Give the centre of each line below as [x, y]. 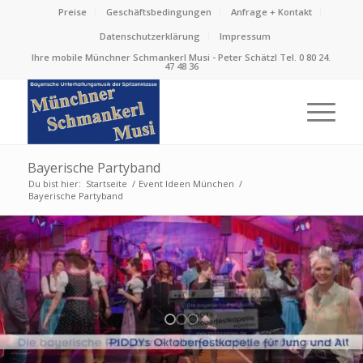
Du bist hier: [54, 184]
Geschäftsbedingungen [158, 12]
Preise [72, 12]
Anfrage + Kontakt [271, 12]
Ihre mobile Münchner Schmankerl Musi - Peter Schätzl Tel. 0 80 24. [181, 57]
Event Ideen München [186, 184]
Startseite [106, 184]
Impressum [246, 36]
